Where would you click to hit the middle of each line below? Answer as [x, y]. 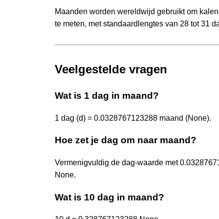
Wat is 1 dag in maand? [107, 95]
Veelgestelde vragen [111, 69]
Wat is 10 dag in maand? [109, 197]
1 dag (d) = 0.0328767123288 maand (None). [133, 118]
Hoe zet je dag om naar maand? [126, 140]
